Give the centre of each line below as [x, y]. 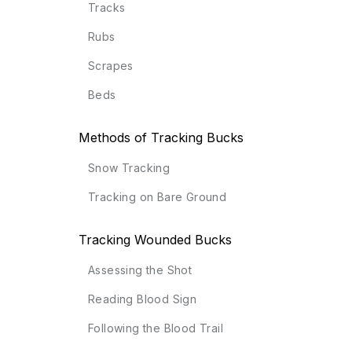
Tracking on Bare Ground [157, 197]
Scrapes [110, 66]
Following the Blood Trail [155, 328]
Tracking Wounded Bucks [155, 240]
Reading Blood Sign [142, 299]
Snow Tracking [129, 168]
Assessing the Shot [140, 270]
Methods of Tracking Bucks [161, 138]
